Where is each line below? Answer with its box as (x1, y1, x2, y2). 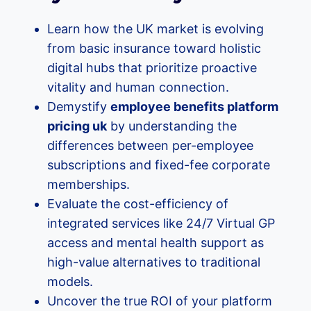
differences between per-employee (47, 138, 253, 153)
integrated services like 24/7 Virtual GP (47, 216, 275, 230)
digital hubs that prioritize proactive (47, 60, 257, 75)
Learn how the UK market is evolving (47, 22, 264, 36)
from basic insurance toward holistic (47, 41, 261, 56)
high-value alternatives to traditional (47, 255, 260, 269)
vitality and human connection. (47, 80, 229, 94)
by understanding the (107, 119, 237, 133)
